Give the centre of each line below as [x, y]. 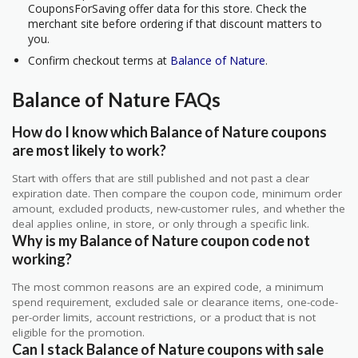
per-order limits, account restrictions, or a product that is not [164, 317]
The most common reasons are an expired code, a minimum [168, 286]
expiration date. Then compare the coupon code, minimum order [177, 193]
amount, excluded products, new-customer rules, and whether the [179, 208]
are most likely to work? [89, 150]
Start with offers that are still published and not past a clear [161, 178]
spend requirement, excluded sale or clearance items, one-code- [175, 302]
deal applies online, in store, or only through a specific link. [161, 223]
